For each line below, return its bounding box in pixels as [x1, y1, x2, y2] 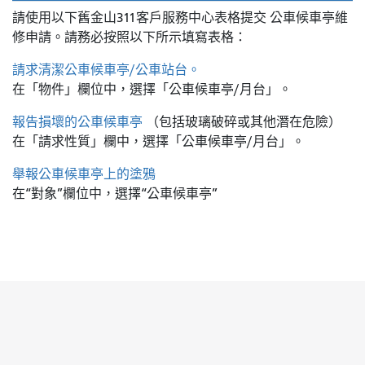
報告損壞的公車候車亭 [12, 114, 143, 130]
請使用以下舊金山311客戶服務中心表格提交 [12, 10, 270, 25]
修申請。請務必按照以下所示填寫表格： [12, 29, 247, 45]
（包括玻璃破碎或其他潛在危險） [143, 114, 341, 130]
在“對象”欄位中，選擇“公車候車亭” [12, 186, 218, 201]
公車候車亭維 [270, 10, 348, 25]
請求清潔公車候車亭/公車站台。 [12, 62, 200, 77]
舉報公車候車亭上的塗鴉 [12, 166, 156, 182]
